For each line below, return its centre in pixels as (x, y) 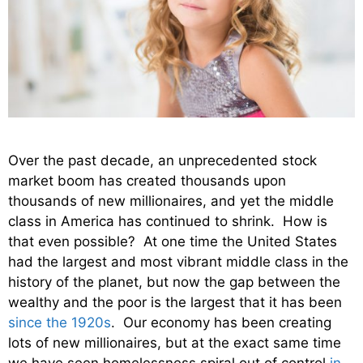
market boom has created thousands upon (147, 181)
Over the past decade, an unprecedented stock (162, 161)
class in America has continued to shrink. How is (168, 222)
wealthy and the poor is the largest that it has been (175, 303)
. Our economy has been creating (221, 323)
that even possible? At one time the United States (173, 242)
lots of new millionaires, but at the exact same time (175, 343)
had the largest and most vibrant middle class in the (178, 262)
